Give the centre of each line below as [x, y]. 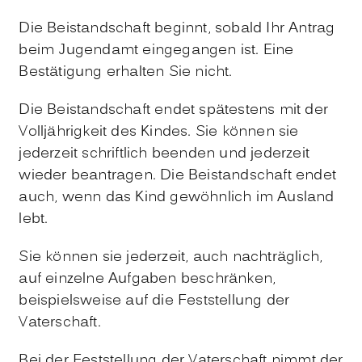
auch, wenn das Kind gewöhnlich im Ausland [177, 197]
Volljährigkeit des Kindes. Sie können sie [159, 132]
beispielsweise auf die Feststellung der [154, 301]
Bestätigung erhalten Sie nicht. [126, 72]
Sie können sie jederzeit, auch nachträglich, [171, 257]
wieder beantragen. [90, 175]
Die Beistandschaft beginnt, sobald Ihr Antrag [177, 28]
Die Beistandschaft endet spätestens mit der [173, 110]
